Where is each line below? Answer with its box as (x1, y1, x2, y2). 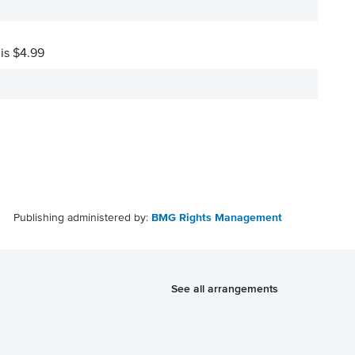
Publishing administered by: (13, 212, 151, 223)
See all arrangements (171, 282, 278, 295)
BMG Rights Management (151, 212, 282, 223)
